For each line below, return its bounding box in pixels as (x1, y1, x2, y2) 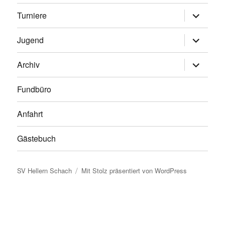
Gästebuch (17, 133, 56, 145)
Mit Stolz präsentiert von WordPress (81, 165, 187, 175)
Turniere (17, 10, 47, 22)
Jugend (17, 34, 44, 46)
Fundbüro (17, 83, 52, 95)
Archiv (17, 59, 40, 71)
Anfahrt (17, 108, 43, 120)
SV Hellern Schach (17, 165, 72, 175)
